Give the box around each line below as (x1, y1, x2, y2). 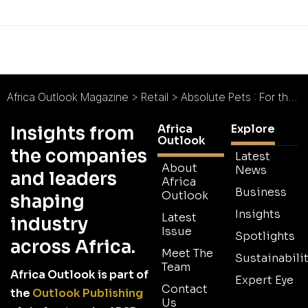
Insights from (10, 122, 134, 145)
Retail (141, 89, 168, 104)
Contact (162, 281, 208, 296)
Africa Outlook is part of (10, 267, 148, 282)
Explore (231, 121, 275, 136)
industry (10, 212, 88, 236)
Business (235, 184, 287, 199)
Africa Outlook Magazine (7, 89, 129, 104)
